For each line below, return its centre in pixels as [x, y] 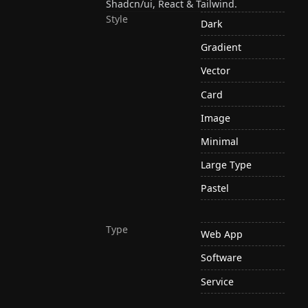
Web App [222, 234]
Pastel [215, 188]
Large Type [227, 165]
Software [222, 258]
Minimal [220, 141]
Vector [216, 71]
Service [218, 281]
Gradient [221, 47]
